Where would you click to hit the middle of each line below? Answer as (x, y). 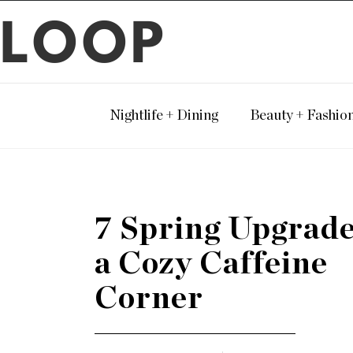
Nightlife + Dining (164, 116)
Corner (149, 299)
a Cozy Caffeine (211, 264)
